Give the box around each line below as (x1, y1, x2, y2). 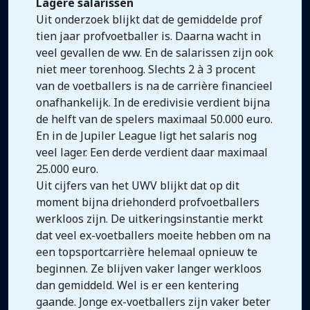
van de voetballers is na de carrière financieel (36, 78, 273, 93)
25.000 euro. (36, 161, 98, 176)
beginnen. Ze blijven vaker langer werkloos (36, 261, 262, 276)
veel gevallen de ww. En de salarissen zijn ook (36, 45, 273, 60)
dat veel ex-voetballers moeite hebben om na (36, 228, 271, 243)
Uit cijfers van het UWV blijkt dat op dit (36, 178, 239, 193)
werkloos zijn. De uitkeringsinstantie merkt (36, 211, 263, 226)
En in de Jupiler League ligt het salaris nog (36, 128, 257, 143)
